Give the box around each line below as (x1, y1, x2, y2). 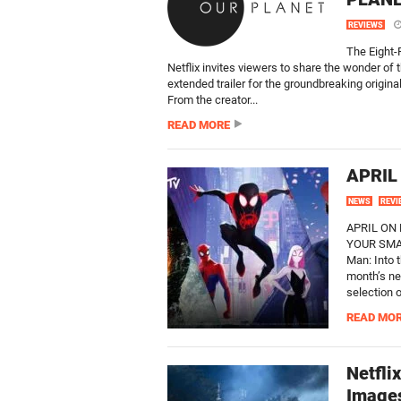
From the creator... (167, 93, 258, 107)
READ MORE (167, 118, 230, 132)
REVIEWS (348, 21, 383, 30)
